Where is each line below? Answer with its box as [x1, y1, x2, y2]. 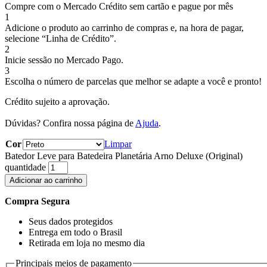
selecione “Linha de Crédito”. [5, 33, 116, 44]
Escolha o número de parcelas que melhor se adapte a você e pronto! [5, 76, 262, 87]
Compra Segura [5, 196, 70, 207]
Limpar [104, 139, 132, 150]
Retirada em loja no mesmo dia [29, 238, 145, 249]
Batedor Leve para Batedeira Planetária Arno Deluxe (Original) [5, 151, 243, 162]
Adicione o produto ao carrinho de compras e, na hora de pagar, [5, 23, 244, 33]
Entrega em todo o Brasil [29, 227, 122, 238]
